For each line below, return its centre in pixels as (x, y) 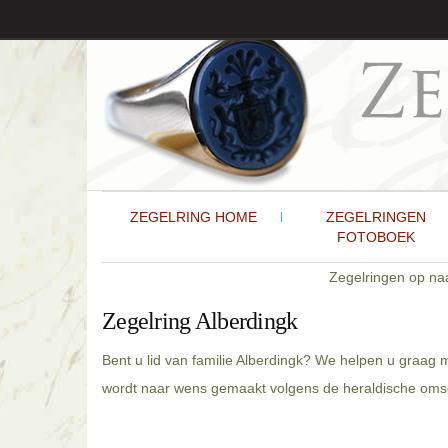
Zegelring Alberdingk (200, 321)
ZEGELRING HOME (193, 217)
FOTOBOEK (375, 237)
